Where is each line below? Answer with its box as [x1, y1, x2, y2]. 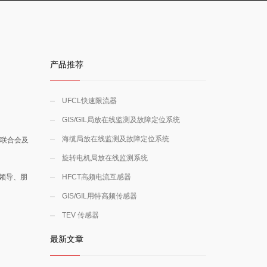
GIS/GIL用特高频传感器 [61, 192, 137, 200]
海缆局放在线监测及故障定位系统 [61, 135, 169, 143]
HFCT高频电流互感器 [61, 173, 131, 181]
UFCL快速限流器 [61, 97, 117, 105]
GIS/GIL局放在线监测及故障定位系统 [61, 116, 180, 124]
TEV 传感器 [61, 211, 99, 219]
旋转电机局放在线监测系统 [61, 154, 148, 162]
